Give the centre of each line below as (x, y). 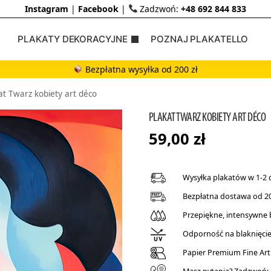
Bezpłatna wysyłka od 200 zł (140, 69)
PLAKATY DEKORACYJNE (73, 39)
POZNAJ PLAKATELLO (200, 39)
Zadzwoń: (159, 9)
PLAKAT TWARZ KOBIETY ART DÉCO (207, 117)
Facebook (98, 9)
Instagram (46, 9)
